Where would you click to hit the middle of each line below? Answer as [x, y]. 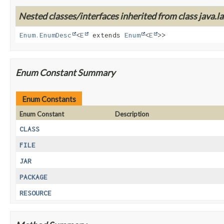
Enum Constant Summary [65, 73]
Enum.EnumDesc [45, 35]
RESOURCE [35, 193]
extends [106, 35]
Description [132, 114]
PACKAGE [33, 177]
